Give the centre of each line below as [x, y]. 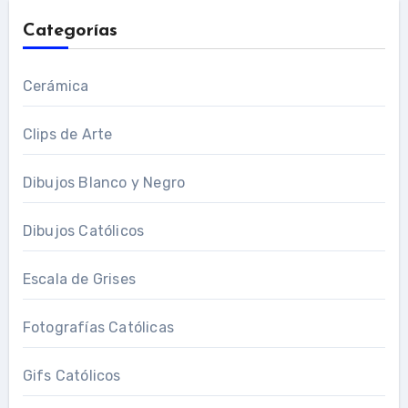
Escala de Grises [79, 279]
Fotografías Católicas [98, 327]
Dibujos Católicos [83, 230]
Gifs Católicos [71, 375]
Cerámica [56, 86]
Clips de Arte [67, 134]
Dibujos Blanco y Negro [104, 182]
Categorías [70, 31]
